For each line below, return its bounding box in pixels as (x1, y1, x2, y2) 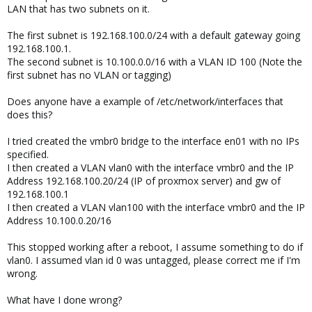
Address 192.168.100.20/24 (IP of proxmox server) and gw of (7, 174, 281, 187)
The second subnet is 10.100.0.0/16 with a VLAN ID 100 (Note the (7, 55, 302, 68)
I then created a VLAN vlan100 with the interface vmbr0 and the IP (7, 201, 305, 214)
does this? (7, 108, 52, 121)
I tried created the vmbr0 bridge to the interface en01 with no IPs (7, 134, 299, 148)
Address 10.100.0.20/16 (7, 214, 111, 227)
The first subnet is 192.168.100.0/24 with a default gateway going (7, 29, 300, 42)
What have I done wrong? (7, 293, 122, 306)
